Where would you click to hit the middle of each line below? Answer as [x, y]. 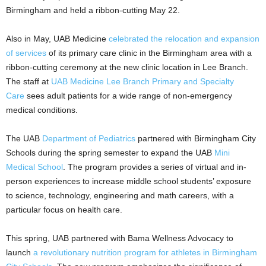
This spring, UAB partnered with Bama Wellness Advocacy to [120, 238]
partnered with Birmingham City [196, 139]
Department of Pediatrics [89, 139]
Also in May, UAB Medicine [57, 39]
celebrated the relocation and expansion [184, 39]
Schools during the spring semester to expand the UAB [110, 153]
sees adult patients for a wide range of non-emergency [128, 96]
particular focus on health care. [64, 210]
